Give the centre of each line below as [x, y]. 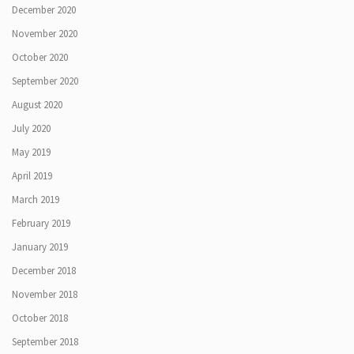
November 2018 [45, 294]
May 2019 [31, 152]
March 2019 [36, 199]
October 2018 [40, 318]
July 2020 [31, 128]
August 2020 [37, 104]
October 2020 [40, 57]
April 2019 [32, 175]
